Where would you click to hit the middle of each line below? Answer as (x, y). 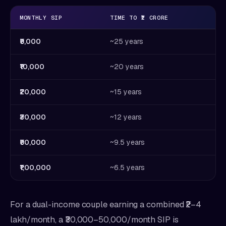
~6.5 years (127, 167)
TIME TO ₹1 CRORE (139, 17)
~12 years (126, 117)
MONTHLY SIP (41, 17)
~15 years (126, 92)
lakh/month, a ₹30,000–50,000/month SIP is (94, 219)
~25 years (127, 41)
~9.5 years (127, 142)
